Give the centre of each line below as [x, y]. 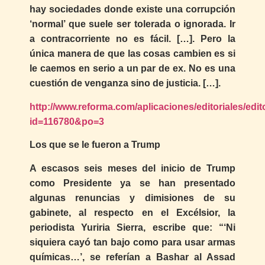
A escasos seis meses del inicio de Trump [132, 168]
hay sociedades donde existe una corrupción [132, 9]
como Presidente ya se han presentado [132, 183]
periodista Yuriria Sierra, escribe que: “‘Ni [132, 227]
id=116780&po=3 [67, 121]
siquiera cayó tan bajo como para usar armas [132, 242]
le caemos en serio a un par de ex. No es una [132, 69]
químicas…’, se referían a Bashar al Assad [132, 257]
